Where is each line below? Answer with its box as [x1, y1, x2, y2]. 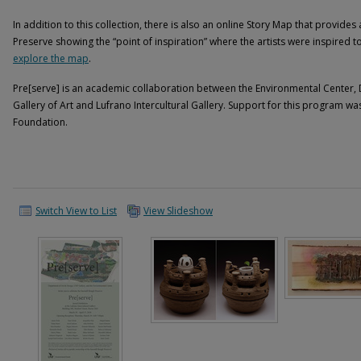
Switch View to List [35, 203, 117, 218]
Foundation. [13, 114, 68, 129]
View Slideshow [143, 203, 213, 218]
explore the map [13, 51, 89, 65]
